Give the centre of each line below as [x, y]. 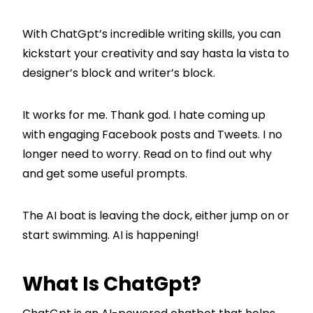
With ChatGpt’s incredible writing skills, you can [152, 34]
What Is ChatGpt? [112, 284]
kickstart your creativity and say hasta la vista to [156, 53]
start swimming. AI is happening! [111, 235]
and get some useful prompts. [105, 173]
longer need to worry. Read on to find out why [147, 154]
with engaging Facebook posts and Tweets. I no [152, 134]
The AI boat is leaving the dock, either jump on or [156, 215]
